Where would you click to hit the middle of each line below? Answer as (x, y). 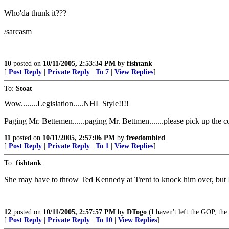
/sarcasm (18, 31)
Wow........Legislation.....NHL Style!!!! (66, 104)
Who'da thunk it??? (35, 13)
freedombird (146, 138)
